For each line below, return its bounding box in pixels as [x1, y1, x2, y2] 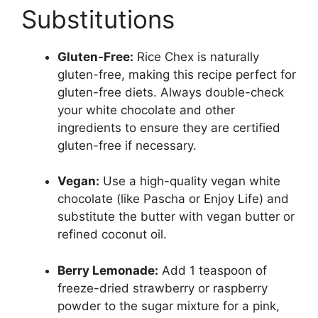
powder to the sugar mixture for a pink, [57, 298, 280, 313]
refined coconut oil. [57, 227, 167, 242]
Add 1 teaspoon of [158, 263, 267, 278]
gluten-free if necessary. [57, 138, 197, 153]
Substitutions [21, 4, 175, 34]
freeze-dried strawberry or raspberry [57, 280, 268, 295]
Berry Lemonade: [57, 263, 158, 278]
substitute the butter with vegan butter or [57, 209, 295, 224]
